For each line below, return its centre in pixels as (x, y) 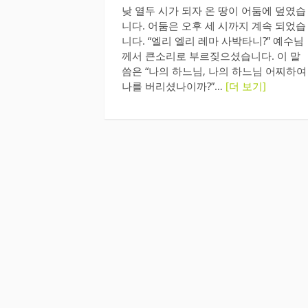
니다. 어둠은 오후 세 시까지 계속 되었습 (214, 25)
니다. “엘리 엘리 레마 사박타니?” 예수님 (213, 40)
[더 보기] (246, 86)
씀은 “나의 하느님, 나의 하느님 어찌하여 (214, 70)
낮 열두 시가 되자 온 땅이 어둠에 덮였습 (214, 10)
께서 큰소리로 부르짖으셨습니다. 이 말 (211, 55)
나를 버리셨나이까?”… (174, 86)
